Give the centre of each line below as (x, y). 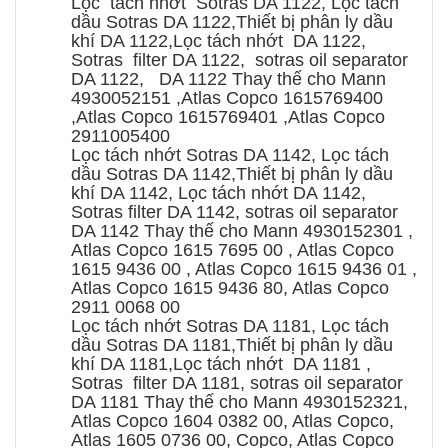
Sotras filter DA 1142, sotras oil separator (234, 212)
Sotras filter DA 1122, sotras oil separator (242, 60)
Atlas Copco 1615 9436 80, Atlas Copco (230, 288)
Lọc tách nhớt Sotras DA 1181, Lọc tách (230, 326)
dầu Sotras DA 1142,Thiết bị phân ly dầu (232, 174)
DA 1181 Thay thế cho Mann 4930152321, (239, 402)
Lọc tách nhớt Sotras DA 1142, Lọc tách (230, 155)
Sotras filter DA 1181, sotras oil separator (239, 383)
